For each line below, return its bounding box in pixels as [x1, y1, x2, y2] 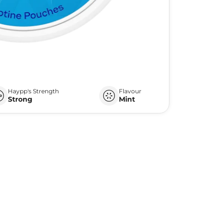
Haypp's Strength [8, 87, 59, 95]
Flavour [119, 87, 142, 95]
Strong [8, 94, 33, 104]
